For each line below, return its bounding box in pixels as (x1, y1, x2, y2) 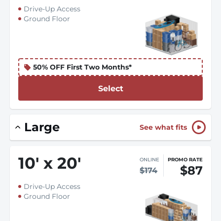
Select (98, 83, 123, 93)
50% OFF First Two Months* (33, 63, 132, 72)
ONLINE (140, 156, 159, 163)
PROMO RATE (168, 156, 203, 163)
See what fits (140, 123, 187, 132)
